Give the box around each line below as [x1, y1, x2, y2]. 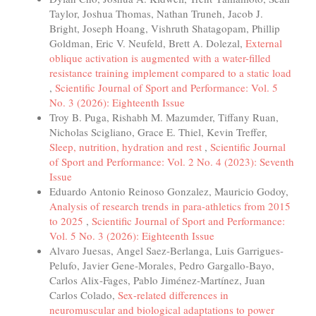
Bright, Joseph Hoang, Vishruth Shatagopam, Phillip [49, 20, 280, 35]
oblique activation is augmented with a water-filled [49, 50, 271, 65]
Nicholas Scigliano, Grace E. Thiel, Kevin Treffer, [49, 124, 267, 139]
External [245, 35, 282, 50]
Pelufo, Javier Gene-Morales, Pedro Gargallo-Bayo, [49, 257, 274, 272]
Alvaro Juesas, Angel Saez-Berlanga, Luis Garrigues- [49, 243, 284, 257]
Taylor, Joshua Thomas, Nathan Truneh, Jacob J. [49, 6, 263, 20]
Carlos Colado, [49, 287, 118, 302]
